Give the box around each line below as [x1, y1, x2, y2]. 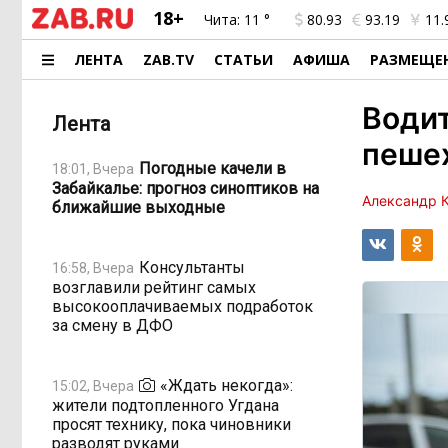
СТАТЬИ [214, 50, 274, 69]
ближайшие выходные [52, 198, 225, 217]
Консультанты [139, 257, 245, 277]
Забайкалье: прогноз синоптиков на [52, 179, 319, 198]
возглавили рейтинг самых [52, 278, 256, 297]
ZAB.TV [143, 50, 195, 69]
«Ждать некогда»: [160, 375, 293, 395]
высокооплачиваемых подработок [52, 297, 313, 316]
